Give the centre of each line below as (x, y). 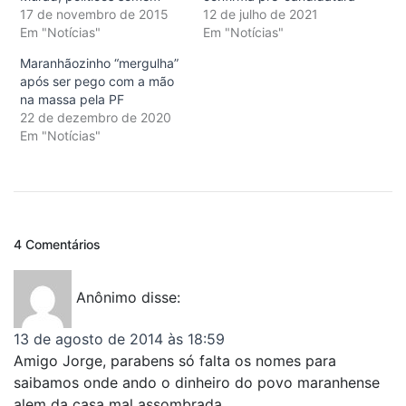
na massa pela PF (72, 99)
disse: (161, 298)
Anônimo (106, 298)
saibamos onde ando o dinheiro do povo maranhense (197, 382)
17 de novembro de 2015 (94, 14)
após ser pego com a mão (97, 81)
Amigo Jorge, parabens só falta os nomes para (175, 360)
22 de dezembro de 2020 (96, 117)
